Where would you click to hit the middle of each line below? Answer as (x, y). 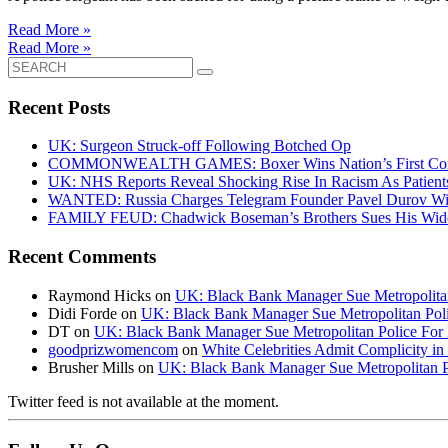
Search (28, 64)
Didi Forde (82, 313)
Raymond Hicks (99, 295)
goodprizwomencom (113, 349)
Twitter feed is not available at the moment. (143, 401)
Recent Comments (82, 257)
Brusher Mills (91, 367)
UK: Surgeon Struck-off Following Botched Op (199, 146)
